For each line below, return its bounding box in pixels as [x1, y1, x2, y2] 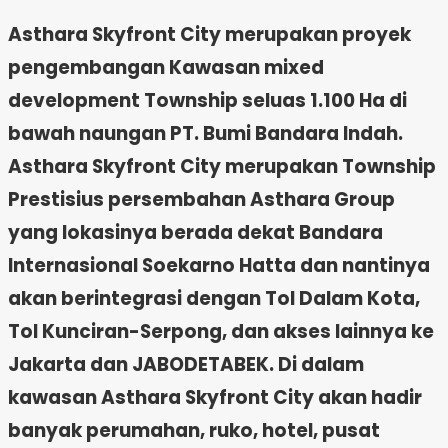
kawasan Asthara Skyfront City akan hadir [8, 384, 422, 412]
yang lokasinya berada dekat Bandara [8, 219, 383, 247]
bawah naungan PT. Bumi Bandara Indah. [8, 120, 403, 148]
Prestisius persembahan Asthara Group [8, 186, 395, 214]
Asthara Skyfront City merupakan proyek [8, 21, 411, 49]
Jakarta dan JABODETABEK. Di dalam [8, 351, 364, 379]
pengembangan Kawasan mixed [8, 54, 324, 82]
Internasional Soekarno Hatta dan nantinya [8, 252, 430, 280]
